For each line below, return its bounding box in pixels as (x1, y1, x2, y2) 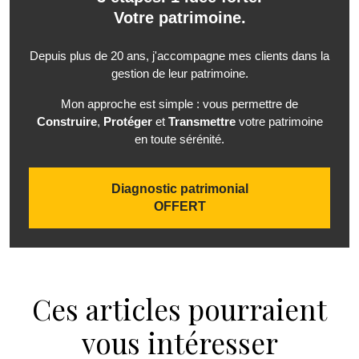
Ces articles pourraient (32, 290, 327, 329)
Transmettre (167, 115, 236, 129)
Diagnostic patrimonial (111, 182, 248, 196)
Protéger (103, 115, 152, 129)
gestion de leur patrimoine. (111, 67, 248, 81)
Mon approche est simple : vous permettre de (61, 97, 298, 111)
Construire (36, 115, 97, 129)
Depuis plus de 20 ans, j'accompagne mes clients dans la (30, 49, 329, 63)
